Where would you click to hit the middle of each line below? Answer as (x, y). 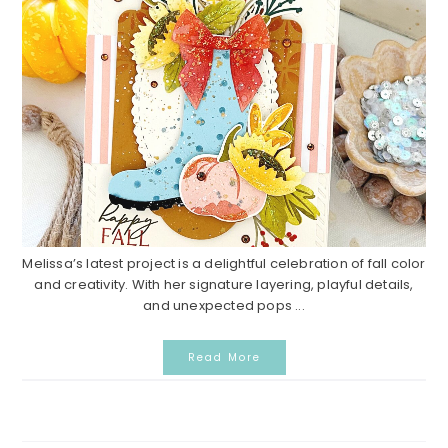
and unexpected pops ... (224, 306)
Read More (224, 358)
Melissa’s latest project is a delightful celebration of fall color (224, 264)
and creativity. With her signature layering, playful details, (224, 285)
